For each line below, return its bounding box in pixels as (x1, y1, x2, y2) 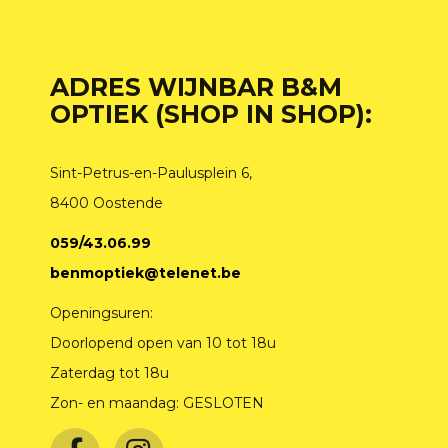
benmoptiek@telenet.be (49, 264, 241, 282)
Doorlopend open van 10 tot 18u (49, 334, 276, 352)
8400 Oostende (49, 194, 163, 212)
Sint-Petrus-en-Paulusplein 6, (49, 164, 252, 182)
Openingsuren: (49, 304, 153, 322)
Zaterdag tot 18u (49, 364, 169, 382)
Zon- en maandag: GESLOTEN (49, 394, 264, 412)
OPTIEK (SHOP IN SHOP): (49, 99, 372, 129)
